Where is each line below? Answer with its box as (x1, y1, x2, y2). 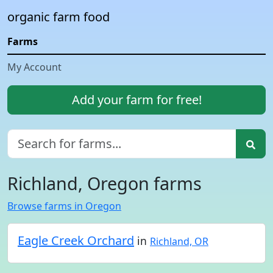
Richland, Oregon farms (7, 171, 202, 195)
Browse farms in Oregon (7, 199, 121, 213)
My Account (7, 60, 62, 74)
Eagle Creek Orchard (18, 232, 134, 249)
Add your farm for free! (71, 91, 202, 108)
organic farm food (7, 9, 110, 25)
